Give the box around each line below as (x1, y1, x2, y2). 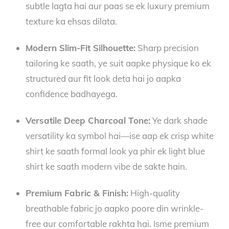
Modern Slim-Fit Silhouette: (25, 42, 135, 54)
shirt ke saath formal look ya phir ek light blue (25, 146, 205, 157)
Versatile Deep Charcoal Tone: (25, 115, 150, 126)
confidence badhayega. (25, 88, 118, 100)
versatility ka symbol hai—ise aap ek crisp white (25, 130, 214, 142)
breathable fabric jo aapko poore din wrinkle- (25, 203, 203, 214)
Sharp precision (135, 42, 199, 54)
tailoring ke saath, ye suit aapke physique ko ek (25, 58, 211, 69)
